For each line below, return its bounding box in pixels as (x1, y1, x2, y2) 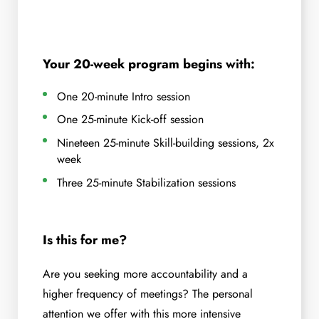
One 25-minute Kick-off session (57, 111, 204, 128)
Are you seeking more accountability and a (43, 265, 248, 282)
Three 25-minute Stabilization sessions (57, 174, 236, 192)
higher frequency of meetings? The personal (43, 285, 253, 302)
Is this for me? (43, 230, 127, 249)
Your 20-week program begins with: (43, 54, 255, 73)
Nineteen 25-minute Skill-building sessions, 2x (57, 135, 274, 152)
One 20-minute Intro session (57, 88, 190, 105)
